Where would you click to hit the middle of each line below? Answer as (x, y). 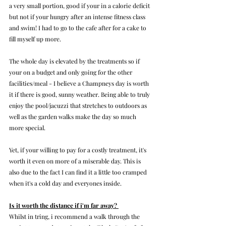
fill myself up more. (35, 39)
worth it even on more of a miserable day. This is (76, 161)
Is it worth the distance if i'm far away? (64, 205)
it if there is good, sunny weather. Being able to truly (80, 94)
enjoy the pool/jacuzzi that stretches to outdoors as (79, 105)
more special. (28, 127)
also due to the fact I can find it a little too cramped (79, 172)
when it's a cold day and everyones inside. (66, 183)
